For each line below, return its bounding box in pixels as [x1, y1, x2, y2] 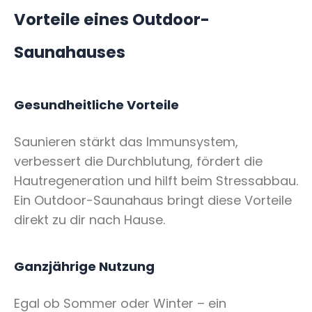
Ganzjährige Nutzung [14, 257, 155, 275]
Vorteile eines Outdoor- [14, 8, 210, 31]
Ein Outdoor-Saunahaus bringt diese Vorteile [14, 192, 292, 210]
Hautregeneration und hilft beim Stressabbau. [14, 172, 298, 190]
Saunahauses [14, 41, 125, 64]
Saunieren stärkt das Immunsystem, [14, 133, 238, 151]
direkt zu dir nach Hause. [14, 211, 165, 229]
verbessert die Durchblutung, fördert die [14, 153, 263, 171]
